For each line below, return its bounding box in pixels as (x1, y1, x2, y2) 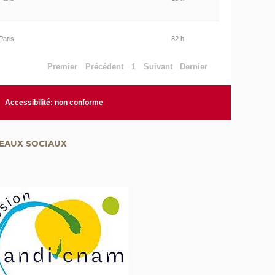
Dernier (180, 61, 208, 71)
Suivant (143, 61, 172, 71)
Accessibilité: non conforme (5, 98, 104, 107)
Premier (47, 61, 78, 71)
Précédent (85, 61, 124, 71)
